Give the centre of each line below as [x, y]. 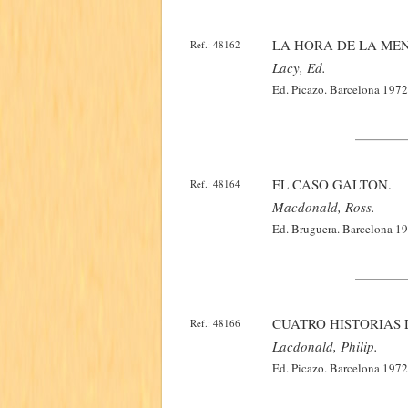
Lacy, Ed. [299, 67]
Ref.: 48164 [215, 184]
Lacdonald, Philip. [325, 346]
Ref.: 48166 [215, 323]
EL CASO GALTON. [332, 184]
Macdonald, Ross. [324, 207]
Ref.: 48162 [215, 44]
